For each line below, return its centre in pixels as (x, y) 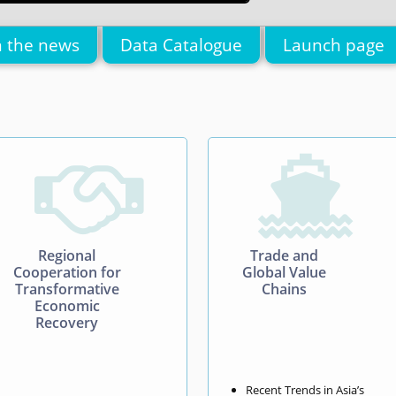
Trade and (284, 255)
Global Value (284, 272)
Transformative (67, 289)
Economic (67, 305)
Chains (284, 289)
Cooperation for (67, 272)
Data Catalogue (181, 45)
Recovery (67, 322)
